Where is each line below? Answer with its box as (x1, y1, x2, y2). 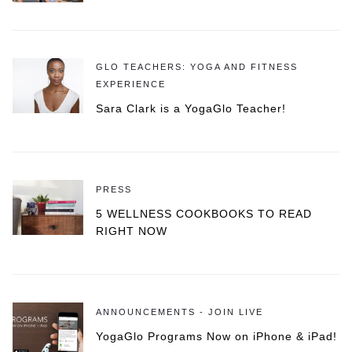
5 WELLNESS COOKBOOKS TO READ (96, 207, 312, 221)
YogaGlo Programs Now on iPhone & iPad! (96, 330, 337, 343)
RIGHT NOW (96, 225, 167, 238)
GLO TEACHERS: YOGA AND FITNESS (96, 62, 298, 72)
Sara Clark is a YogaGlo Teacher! (96, 102, 286, 115)
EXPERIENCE (96, 79, 166, 90)
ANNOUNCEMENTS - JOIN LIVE (96, 307, 263, 317)
